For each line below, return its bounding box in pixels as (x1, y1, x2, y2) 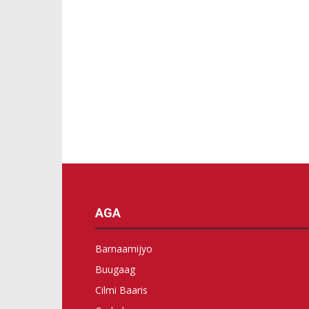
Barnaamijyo (95, 242, 152, 255)
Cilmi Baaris (95, 283, 148, 297)
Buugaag (95, 263, 135, 276)
